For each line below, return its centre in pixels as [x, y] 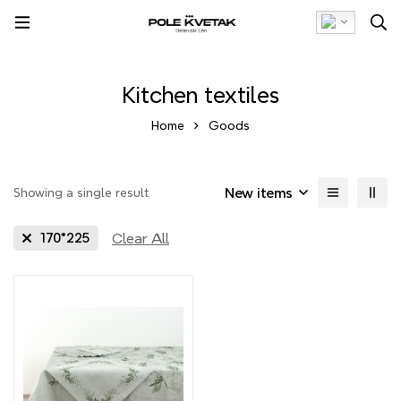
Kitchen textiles [200, 95]
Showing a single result [81, 192]
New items [259, 192]
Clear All [141, 238]
